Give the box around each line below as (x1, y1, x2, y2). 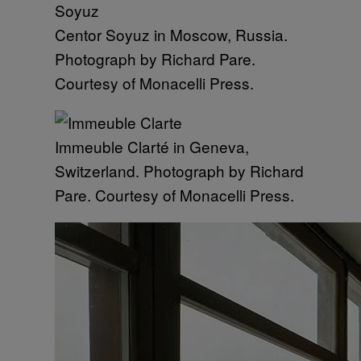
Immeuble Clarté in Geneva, (55, 135, 249, 157)
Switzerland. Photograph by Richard (55, 160, 304, 181)
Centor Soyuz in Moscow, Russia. (55, 23, 288, 45)
